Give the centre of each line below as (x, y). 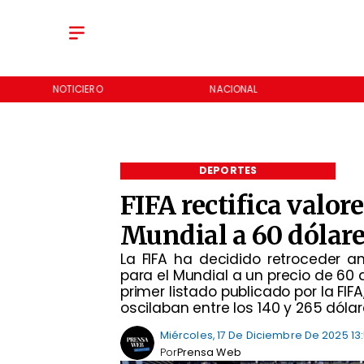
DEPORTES (228, 171)
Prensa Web (209, 352)
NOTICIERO (78, 89)
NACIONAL (234, 89)
